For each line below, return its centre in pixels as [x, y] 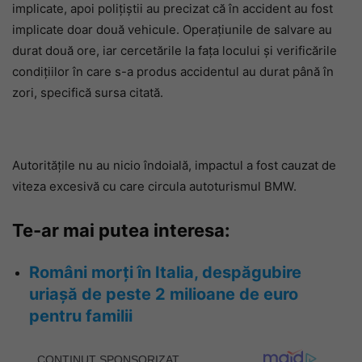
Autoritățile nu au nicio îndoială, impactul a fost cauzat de [174, 165]
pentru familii [81, 316]
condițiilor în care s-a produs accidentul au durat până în [173, 71]
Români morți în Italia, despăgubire [165, 272]
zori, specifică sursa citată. [88, 92]
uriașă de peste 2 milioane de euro [164, 294]
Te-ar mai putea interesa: [121, 230]
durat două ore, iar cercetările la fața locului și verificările [175, 50]
